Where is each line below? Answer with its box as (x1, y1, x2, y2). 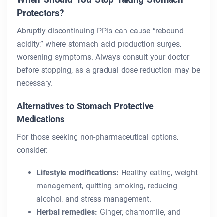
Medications (17, 114, 64, 124)
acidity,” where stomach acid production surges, (17, 39, 181, 49)
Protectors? (17, 7, 64, 19)
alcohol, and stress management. (36, 194, 151, 204)
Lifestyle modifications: (36, 168, 119, 178)
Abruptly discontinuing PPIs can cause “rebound (17, 26, 184, 36)
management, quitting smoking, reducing (36, 181, 177, 191)
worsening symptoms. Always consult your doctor (17, 52, 189, 62)
